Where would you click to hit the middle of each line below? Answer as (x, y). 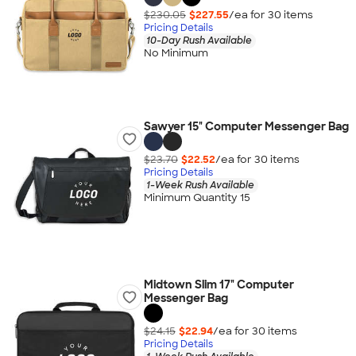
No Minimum (176, 53)
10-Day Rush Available (199, 40)
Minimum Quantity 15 (197, 198)
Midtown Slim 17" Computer (219, 284)
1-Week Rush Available (200, 185)
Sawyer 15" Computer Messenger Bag (246, 126)
